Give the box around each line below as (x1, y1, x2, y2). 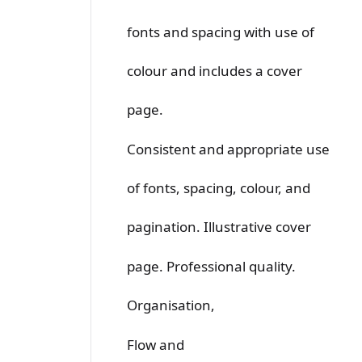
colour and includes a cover (127, 61, 302, 80)
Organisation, (127, 296, 215, 315)
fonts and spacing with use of (127, 22, 314, 41)
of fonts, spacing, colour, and (127, 179, 310, 198)
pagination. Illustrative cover (127, 217, 311, 237)
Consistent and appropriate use (127, 139, 330, 158)
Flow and (127, 335, 184, 354)
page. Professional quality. (127, 256, 296, 276)
